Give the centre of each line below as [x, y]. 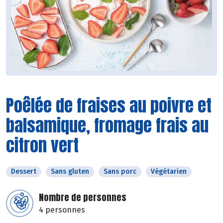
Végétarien [169, 172]
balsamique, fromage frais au [107, 125]
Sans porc [120, 172]
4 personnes [62, 210]
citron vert [42, 145]
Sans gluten [70, 172]
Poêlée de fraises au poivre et [109, 106]
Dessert [24, 172]
